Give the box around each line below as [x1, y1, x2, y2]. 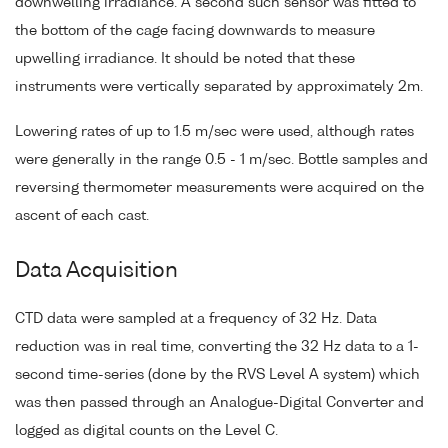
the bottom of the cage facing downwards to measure [15, 24, 375, 39]
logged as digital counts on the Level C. [15, 424, 278, 439]
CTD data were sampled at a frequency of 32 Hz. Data [15, 312, 377, 327]
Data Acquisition [15, 261, 178, 283]
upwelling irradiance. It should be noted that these [15, 52, 355, 67]
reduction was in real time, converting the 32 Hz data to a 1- [15, 340, 419, 355]
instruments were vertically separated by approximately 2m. [15, 80, 423, 95]
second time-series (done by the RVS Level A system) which [15, 368, 420, 383]
